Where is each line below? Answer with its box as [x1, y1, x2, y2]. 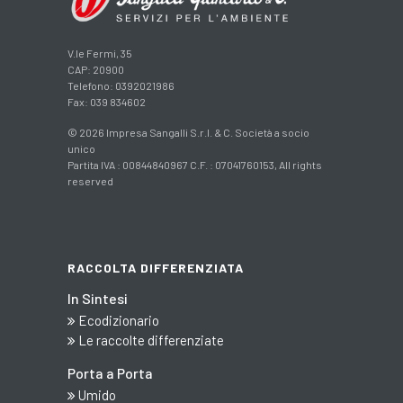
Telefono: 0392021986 [67, 78, 175, 92]
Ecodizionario [76, 311, 159, 328]
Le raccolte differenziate [76, 331, 224, 348]
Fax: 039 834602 [67, 94, 146, 108]
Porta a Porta [67, 363, 153, 381]
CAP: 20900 [67, 62, 124, 76]
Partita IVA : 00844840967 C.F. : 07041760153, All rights [67, 157, 322, 171]
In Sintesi [67, 289, 128, 307]
